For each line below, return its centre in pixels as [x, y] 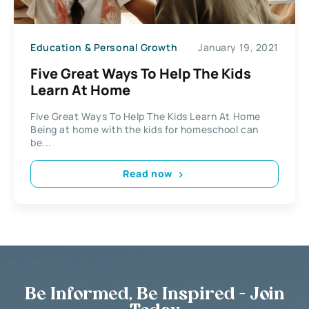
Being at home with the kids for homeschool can [144, 129]
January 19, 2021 [238, 48]
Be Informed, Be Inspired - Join [154, 295]
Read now [148, 174]
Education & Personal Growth [104, 48]
